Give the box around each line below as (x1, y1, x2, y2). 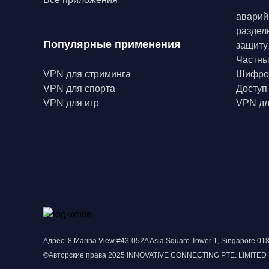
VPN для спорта (43, 83, 115, 94)
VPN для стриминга (43, 69, 131, 79)
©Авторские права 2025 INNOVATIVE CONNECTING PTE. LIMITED (43, 251, 267, 259)
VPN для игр (43, 98, 99, 108)
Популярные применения (43, 38, 181, 50)
